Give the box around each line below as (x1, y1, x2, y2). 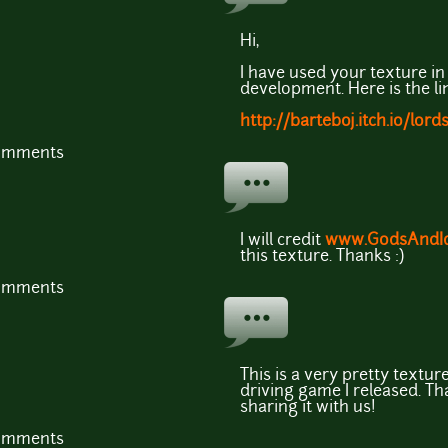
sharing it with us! (240, 400, 376, 417)
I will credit (240, 233, 325, 250)
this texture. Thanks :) (240, 249, 404, 266)
